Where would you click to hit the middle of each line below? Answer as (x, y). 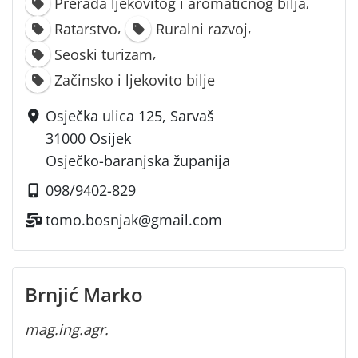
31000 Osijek (89, 139)
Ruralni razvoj (201, 29)
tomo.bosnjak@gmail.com (134, 220)
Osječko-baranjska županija (138, 161)
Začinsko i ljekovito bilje (135, 80)
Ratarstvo (86, 29)
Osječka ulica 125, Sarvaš (130, 116)
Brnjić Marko (84, 295)
